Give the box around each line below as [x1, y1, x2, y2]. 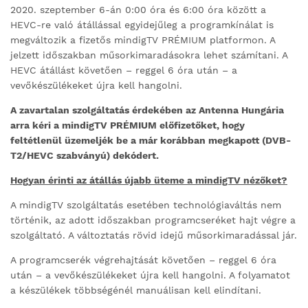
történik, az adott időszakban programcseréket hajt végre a [10, 214, 296, 225]
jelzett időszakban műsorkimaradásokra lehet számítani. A [10, 49, 287, 60]
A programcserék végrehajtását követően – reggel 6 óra [10, 254, 276, 265]
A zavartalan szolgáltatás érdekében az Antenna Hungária [10, 104, 284, 115]
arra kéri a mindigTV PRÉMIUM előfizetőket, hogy [10, 120, 245, 131]
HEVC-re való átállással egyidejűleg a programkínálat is [10, 19, 274, 30]
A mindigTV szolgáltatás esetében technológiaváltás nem [10, 199, 281, 210]
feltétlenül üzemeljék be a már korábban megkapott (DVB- [10, 135, 291, 146]
